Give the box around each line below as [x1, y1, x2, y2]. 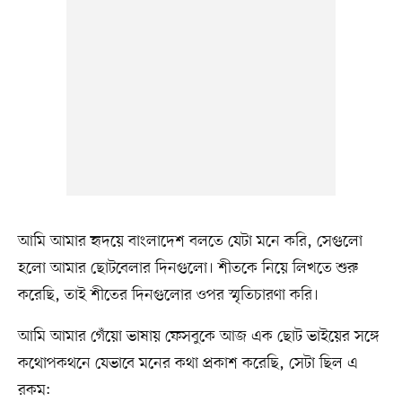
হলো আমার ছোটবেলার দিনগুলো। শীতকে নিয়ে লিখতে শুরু [17, 257, 358, 279]
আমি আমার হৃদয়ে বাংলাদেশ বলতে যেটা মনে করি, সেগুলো [17, 230, 363, 252]
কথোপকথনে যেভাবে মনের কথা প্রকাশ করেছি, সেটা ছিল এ [17, 352, 358, 374]
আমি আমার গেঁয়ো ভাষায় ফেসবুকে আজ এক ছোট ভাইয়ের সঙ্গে [17, 325, 380, 347]
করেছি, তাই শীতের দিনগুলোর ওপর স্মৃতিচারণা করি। [17, 284, 319, 306]
